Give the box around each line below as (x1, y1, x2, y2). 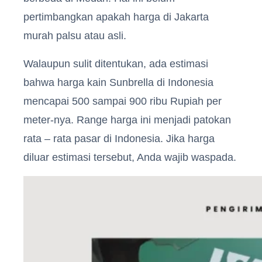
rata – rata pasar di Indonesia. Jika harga (23, 132, 215, 144)
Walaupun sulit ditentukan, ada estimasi (23, 57, 208, 70)
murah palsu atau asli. (23, 29, 126, 42)
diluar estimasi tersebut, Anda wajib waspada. (23, 151, 236, 163)
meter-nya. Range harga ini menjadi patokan (23, 113, 231, 126)
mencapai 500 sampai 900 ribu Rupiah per (23, 95, 222, 107)
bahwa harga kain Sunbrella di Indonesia (23, 76, 213, 88)
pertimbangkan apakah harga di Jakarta (23, 11, 209, 23)
